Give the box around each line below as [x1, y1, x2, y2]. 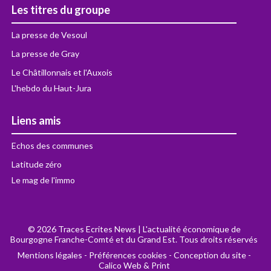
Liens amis [11, 113, 62, 127]
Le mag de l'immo [11, 174, 76, 185]
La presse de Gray [11, 48, 80, 59]
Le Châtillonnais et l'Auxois [11, 67, 113, 77]
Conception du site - [173, 249, 251, 260]
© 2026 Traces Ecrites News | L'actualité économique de [27, 223, 241, 234]
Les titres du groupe [11, 2, 111, 16]
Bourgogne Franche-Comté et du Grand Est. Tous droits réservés [10, 233, 258, 244]
